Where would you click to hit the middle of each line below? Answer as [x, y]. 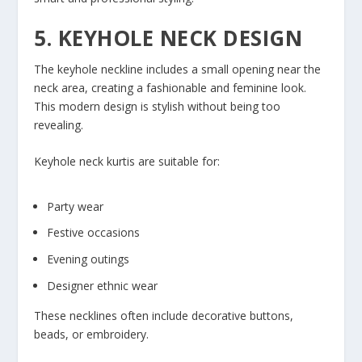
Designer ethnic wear [103, 285]
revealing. [59, 124]
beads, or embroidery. [92, 334]
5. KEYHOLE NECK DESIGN [168, 38]
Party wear [76, 206]
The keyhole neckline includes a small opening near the [178, 69]
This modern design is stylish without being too [158, 106]
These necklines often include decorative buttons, [164, 315]
